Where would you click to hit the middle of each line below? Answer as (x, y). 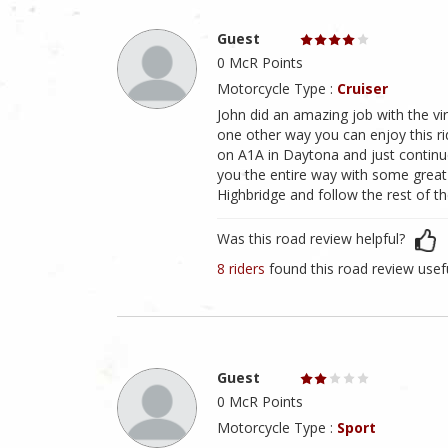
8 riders (243, 269)
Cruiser (362, 89)
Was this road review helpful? (311, 239)
